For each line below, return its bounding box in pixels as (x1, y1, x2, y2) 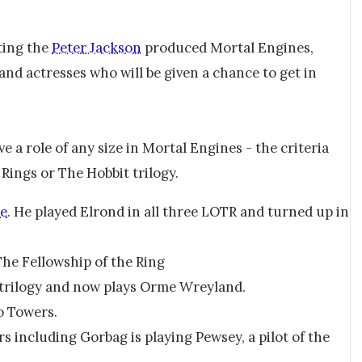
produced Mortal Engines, (141, 39, 314, 57)
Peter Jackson (52, 39, 141, 57)
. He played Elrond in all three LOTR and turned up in (7, 202, 349, 221)
